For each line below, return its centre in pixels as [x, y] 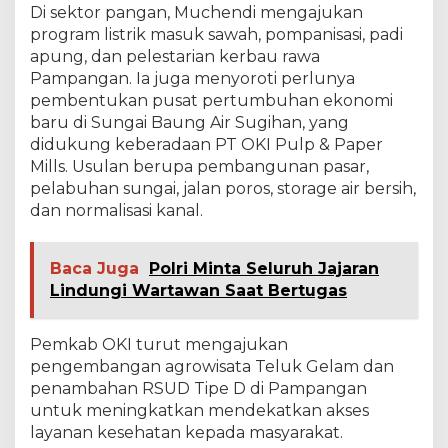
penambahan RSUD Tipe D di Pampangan [198, 388]
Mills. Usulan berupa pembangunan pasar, [199, 166]
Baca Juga [94, 268]
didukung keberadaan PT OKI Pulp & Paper [206, 144]
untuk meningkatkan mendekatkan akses [199, 410]
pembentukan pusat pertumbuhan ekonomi [211, 100]
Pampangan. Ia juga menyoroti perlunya [192, 78]
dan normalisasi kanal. [116, 210]
